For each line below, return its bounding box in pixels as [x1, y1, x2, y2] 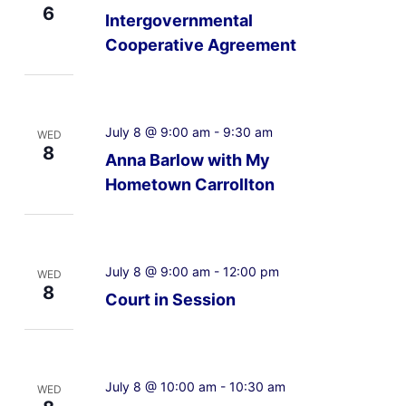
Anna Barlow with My [104, 150, 270, 169]
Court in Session [104, 289, 236, 309]
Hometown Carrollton [104, 174, 275, 194]
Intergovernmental [104, 10, 253, 30]
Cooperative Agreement [104, 34, 296, 54]
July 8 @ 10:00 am [104, 378, 217, 394]
